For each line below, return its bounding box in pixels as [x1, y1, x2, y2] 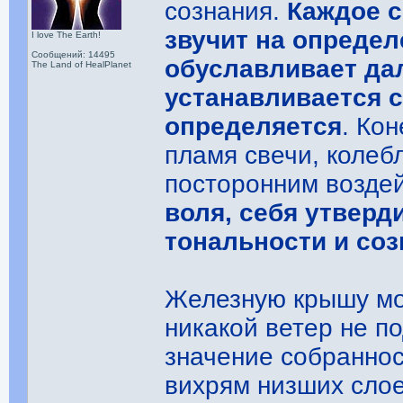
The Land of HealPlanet [31, 59, 132, 69]
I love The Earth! [31, 30, 102, 40]
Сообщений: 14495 [31, 49, 116, 59]
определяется [165, 112, 343, 140]
